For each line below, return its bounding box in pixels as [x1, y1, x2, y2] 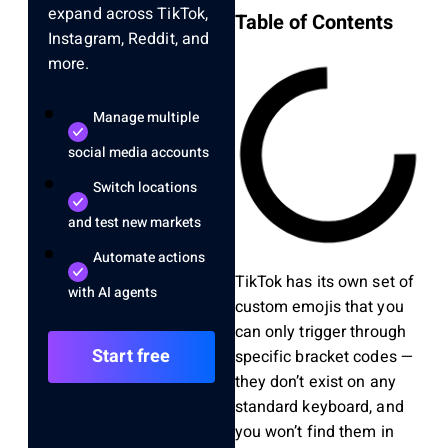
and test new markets [68, 212, 201, 234]
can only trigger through [234, 320, 406, 345]
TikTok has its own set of [234, 270, 415, 295]
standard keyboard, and [234, 395, 404, 420]
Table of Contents [234, 7, 393, 37]
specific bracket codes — [234, 345, 414, 370]
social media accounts [68, 142, 209, 164]
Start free [91, 343, 171, 371]
